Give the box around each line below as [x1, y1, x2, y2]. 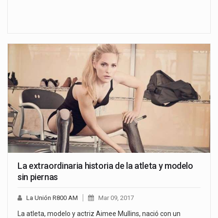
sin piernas [18, 172, 58, 182]
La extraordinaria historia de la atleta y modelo [18, 161, 193, 171]
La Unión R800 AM [26, 194, 78, 202]
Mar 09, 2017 [98, 194, 134, 202]
